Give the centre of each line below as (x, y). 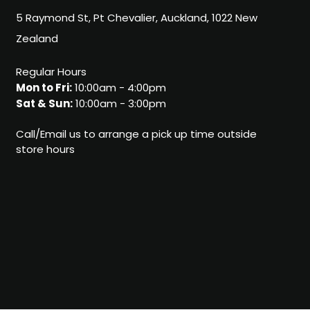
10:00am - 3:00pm (119, 105)
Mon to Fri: (44, 89)
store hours (45, 151)
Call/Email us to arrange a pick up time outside (136, 136)
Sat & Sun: (44, 105)
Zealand (37, 40)
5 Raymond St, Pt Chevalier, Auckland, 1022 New (136, 19)
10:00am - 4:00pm (119, 89)
